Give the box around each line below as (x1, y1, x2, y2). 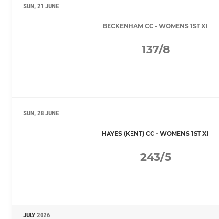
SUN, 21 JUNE (23, 2, 59, 10)
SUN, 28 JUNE (23, 109, 59, 117)
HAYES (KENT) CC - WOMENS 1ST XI (102, 130, 209, 138)
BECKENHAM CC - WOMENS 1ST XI (103, 22, 208, 30)
